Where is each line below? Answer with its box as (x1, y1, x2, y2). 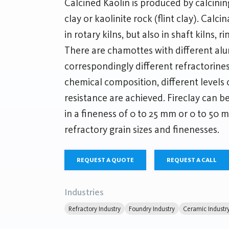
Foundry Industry (129, 204, 175, 213)
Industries (64, 187, 104, 197)
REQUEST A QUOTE (77, 156, 134, 164)
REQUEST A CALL (167, 156, 217, 164)
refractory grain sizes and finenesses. (64, 124, 219, 135)
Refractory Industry (68, 204, 121, 213)
